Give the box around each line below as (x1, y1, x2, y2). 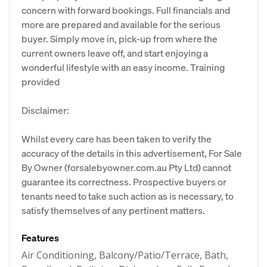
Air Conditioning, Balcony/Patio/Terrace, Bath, (21, 249, 228, 262)
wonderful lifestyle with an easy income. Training (21, 61, 225, 73)
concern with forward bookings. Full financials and (21, 4, 230, 16)
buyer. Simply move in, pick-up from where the (21, 32, 218, 45)
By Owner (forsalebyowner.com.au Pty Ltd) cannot (21, 161, 231, 173)
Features (21, 231, 59, 244)
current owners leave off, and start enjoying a (21, 46, 208, 59)
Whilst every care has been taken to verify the (21, 132, 212, 145)
